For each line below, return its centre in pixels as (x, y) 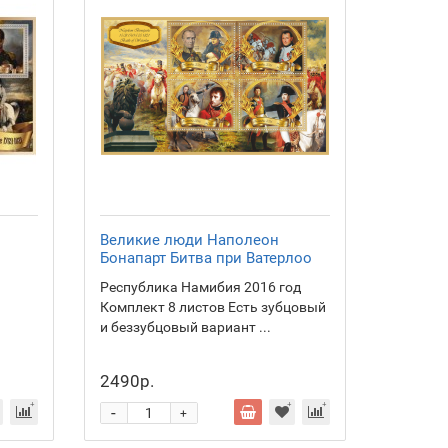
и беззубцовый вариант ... (185, 327)
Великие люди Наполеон (189, 240)
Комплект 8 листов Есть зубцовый (212, 307)
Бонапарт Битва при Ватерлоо (205, 258)
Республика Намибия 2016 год (200, 287)
